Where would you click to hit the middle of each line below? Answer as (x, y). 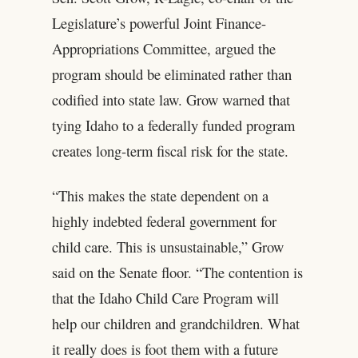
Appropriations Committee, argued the (163, 49)
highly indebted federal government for (164, 221)
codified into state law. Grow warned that (171, 100)
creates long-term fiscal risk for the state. (170, 151)
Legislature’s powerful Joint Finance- (159, 23)
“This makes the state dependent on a (160, 196)
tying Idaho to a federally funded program (173, 125)
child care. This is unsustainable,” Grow (167, 247)
